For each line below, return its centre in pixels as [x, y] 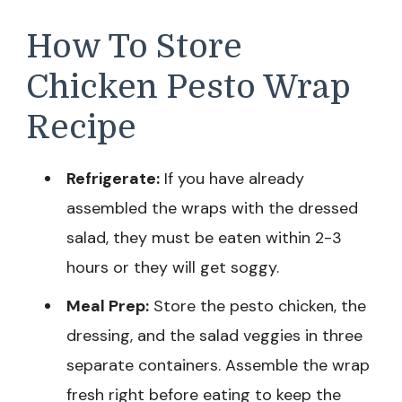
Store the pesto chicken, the [258, 306]
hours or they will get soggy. [173, 268]
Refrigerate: [113, 179]
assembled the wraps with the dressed [212, 209]
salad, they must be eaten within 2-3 [204, 238]
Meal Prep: [108, 306]
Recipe [81, 127]
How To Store [134, 46]
